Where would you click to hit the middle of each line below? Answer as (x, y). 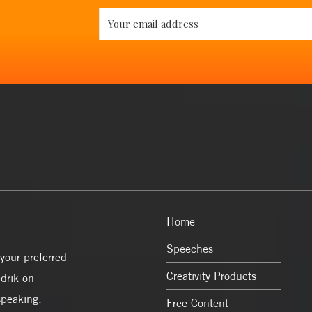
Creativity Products (211, 276)
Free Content (197, 303)
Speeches (190, 249)
